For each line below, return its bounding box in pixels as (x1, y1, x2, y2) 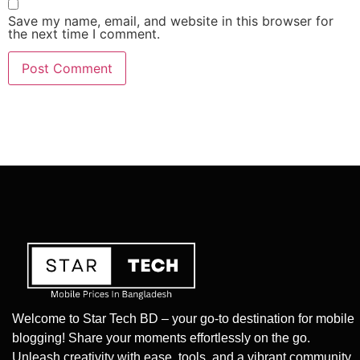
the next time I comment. (8, 25, 160, 42)
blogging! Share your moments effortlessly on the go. (12, 331, 310, 346)
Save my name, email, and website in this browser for (8, 12, 333, 29)
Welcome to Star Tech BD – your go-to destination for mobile (12, 312, 354, 326)
